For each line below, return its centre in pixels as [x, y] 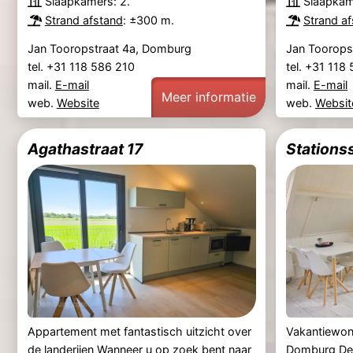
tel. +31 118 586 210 [82, 67]
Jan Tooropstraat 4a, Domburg [109, 49]
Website [78, 103]
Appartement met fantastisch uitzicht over [139, 331]
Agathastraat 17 [85, 149]
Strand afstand [84, 20]
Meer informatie [208, 97]
